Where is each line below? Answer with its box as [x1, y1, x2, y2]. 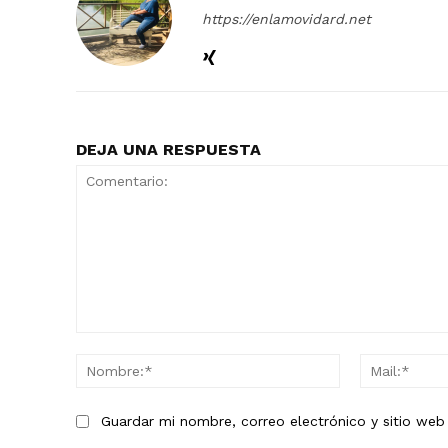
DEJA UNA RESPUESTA [76, 140, 261, 160]
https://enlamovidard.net [202, 11, 371, 28]
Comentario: [75, 334, 154, 352]
